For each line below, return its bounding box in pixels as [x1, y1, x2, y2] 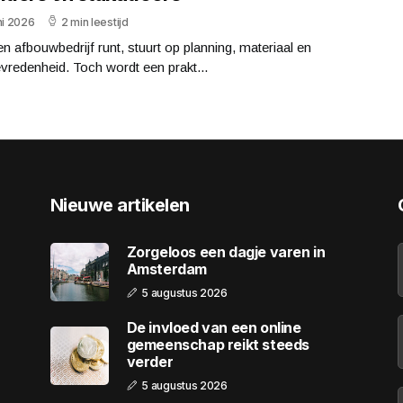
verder [126, 352, 174, 371]
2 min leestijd [60, 14, 129, 29]
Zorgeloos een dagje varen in [126, 243, 326, 261]
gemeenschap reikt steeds [126, 335, 310, 354]
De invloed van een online [126, 318, 301, 336]
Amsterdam [126, 260, 208, 278]
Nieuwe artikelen [49, 193, 190, 216]
